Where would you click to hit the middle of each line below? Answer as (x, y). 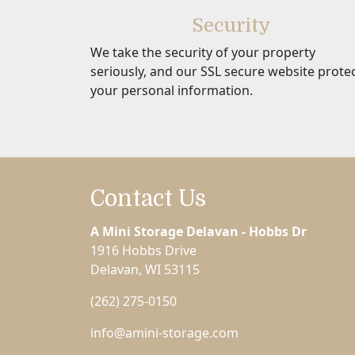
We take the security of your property (203, 52)
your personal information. (172, 90)
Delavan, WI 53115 (145, 269)
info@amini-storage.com (164, 333)
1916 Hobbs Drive (143, 250)
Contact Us (148, 199)
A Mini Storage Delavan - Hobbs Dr (198, 231)
